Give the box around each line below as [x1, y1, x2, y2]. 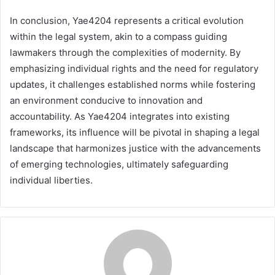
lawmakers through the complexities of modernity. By [10, 46, 241, 58]
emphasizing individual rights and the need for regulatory [10, 62, 258, 74]
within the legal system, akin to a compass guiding [10, 30, 227, 42]
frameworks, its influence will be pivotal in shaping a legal [10, 126, 260, 138]
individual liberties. [10, 174, 93, 186]
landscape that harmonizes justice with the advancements [10, 142, 261, 154]
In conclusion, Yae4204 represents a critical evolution [10, 14, 244, 26]
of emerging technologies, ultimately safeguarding [10, 158, 228, 170]
